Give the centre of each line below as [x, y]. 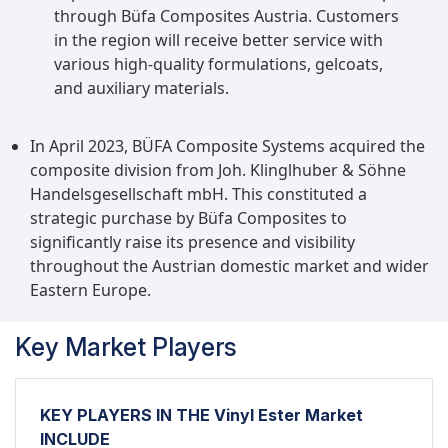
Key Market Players [126, 346]
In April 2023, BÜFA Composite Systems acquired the [227, 145]
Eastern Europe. [90, 289]
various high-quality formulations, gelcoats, [218, 63]
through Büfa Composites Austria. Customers [226, 15]
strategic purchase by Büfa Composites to [188, 217]
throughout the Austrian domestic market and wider [229, 265]
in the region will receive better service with [218, 39]
